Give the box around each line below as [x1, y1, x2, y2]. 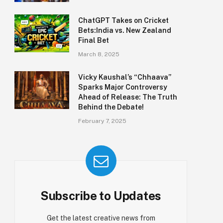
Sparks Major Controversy [78, 83, 167, 92]
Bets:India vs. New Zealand [78, 26, 171, 35]
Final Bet [78, 36, 109, 45]
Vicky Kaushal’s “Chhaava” [78, 73, 171, 82]
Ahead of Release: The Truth [78, 93, 177, 102]
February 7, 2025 [78, 117, 126, 125]
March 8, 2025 [78, 51, 119, 58]
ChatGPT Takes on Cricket [78, 16, 169, 25]
